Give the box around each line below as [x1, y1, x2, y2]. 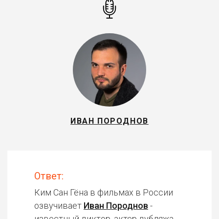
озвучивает [34, 200, 84, 211]
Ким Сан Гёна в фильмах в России [34, 187, 173, 197]
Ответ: [34, 170, 64, 182]
